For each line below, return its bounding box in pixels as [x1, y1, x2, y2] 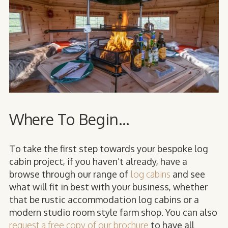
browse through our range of [9, 168, 130, 180]
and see [170, 168, 205, 180]
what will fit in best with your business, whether [9, 181, 208, 193]
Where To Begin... [9, 109, 129, 129]
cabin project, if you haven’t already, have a [9, 156, 187, 167]
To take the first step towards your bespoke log [9, 143, 208, 155]
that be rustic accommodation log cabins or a [9, 194, 199, 206]
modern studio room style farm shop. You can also [9, 207, 217, 218]
